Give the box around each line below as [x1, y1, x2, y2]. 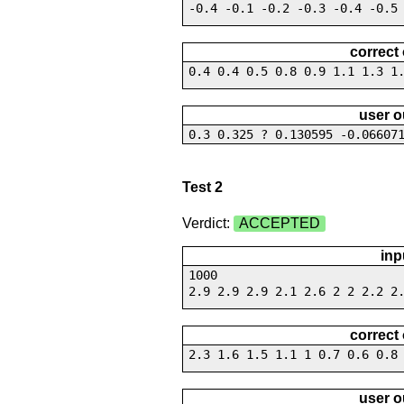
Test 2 [181, 179, 223, 196]
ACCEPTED [238, 215, 320, 231]
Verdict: [181, 215, 234, 231]
